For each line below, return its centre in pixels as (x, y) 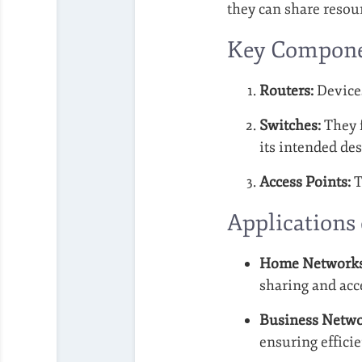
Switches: (290, 125)
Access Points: (305, 181)
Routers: (286, 90)
